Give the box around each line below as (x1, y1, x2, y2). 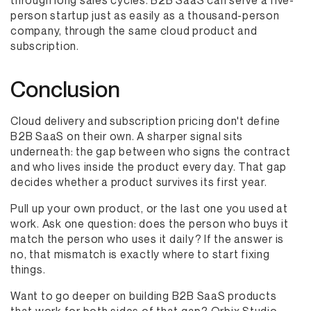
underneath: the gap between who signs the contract (10, 144, 291, 158)
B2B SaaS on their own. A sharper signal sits (10, 129, 243, 143)
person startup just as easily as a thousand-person (10, 8, 280, 22)
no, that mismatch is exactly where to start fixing (10, 247, 270, 261)
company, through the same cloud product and (10, 24, 258, 37)
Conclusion (10, 76, 120, 102)
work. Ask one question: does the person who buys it (10, 217, 289, 230)
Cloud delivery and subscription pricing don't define (10, 114, 280, 128)
